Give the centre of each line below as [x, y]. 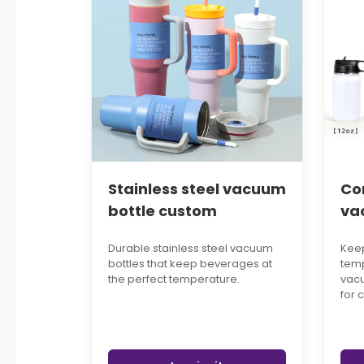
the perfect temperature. [174, 279]
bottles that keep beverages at [190, 264]
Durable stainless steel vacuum [191, 249]
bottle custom [162, 211]
